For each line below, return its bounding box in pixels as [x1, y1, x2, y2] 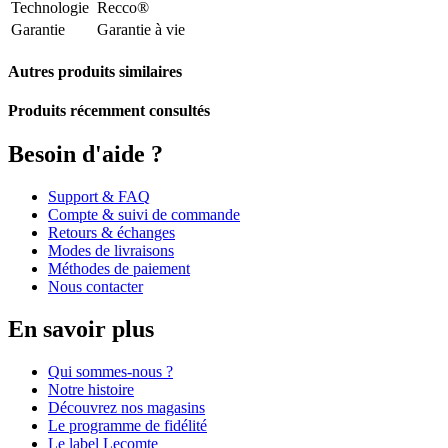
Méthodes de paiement [48, 260, 190, 278]
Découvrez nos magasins [48, 399, 205, 417]
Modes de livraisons [48, 242, 174, 260]
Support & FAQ [48, 188, 150, 206]
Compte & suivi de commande [48, 206, 240, 224]
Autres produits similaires [8, 62, 182, 80]
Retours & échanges [48, 224, 175, 242]
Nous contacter [48, 278, 143, 296]
